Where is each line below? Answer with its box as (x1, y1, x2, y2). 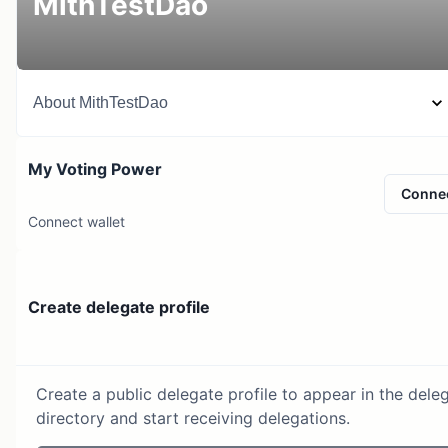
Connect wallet (28, 213, 125, 230)
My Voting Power (28, 159, 162, 179)
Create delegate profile (28, 297, 210, 318)
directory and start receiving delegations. (36, 407, 350, 428)
